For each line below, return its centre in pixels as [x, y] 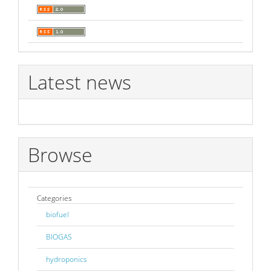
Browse [60, 154]
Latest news [80, 82]
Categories [54, 198]
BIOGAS [59, 237]
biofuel [57, 215]
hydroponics [67, 260]
